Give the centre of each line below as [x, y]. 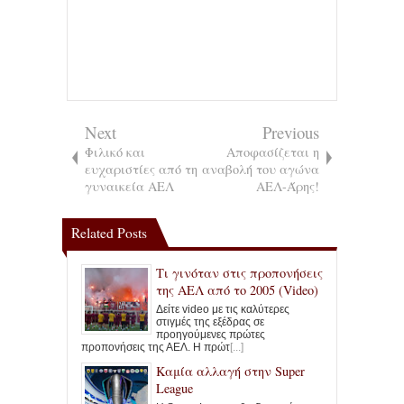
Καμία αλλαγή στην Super [230, 371]
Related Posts [109, 232]
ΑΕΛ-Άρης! [288, 186]
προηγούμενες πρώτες [211, 334]
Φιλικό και [115, 151]
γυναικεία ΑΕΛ [129, 186]
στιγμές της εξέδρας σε [210, 321]
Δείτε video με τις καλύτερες [223, 309]
